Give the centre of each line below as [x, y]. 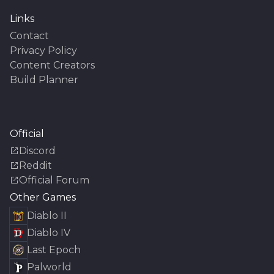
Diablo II [47, 215]
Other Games [43, 197]
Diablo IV [49, 232]
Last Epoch [54, 250]
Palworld [49, 267]
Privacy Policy [43, 50]
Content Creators [52, 65]
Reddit [35, 165]
